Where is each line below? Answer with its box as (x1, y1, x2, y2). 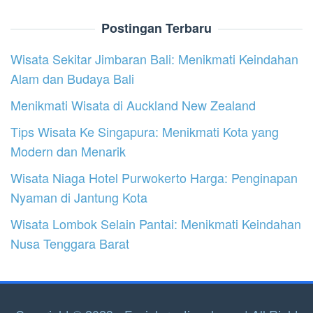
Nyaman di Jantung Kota (10, 188, 147, 207)
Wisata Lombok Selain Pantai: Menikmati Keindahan (10, 214, 301, 233)
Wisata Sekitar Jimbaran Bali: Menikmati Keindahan (10, 50, 298, 68)
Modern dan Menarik (10, 142, 126, 161)
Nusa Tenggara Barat (10, 234, 129, 253)
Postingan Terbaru (101, 19, 212, 38)
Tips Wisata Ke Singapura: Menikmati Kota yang (10, 122, 279, 141)
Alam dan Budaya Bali (10, 69, 134, 88)
